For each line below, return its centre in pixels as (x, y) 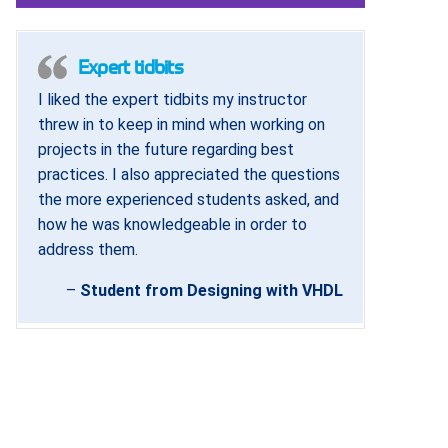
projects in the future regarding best (165, 150)
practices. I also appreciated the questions (188, 175)
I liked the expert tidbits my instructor (172, 100)
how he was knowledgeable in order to (172, 225)
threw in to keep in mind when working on (181, 125)
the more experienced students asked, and (188, 200)
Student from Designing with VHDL (211, 291)
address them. (87, 250)
